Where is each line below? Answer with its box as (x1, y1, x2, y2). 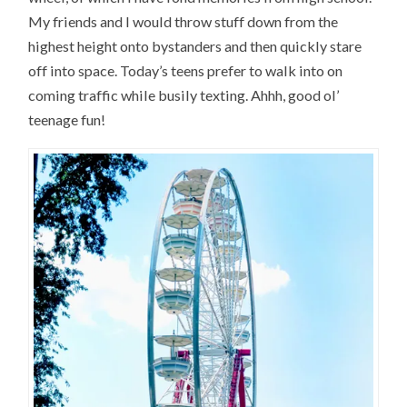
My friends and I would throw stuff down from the (28, 13, 339, 31)
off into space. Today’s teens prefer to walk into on (28, 62, 343, 80)
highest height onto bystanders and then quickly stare (28, 37, 362, 55)
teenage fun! (28, 111, 106, 129)
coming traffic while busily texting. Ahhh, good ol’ (28, 86, 340, 104)
